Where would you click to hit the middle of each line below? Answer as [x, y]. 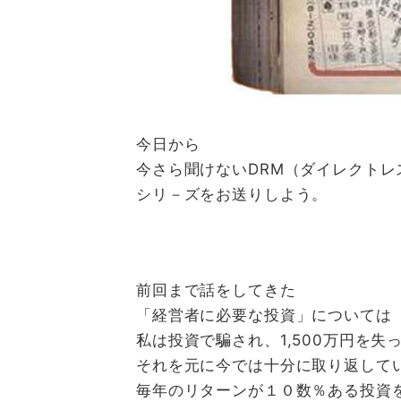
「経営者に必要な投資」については [264, 315]
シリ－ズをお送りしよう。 [232, 194]
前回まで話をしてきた [216, 290]
